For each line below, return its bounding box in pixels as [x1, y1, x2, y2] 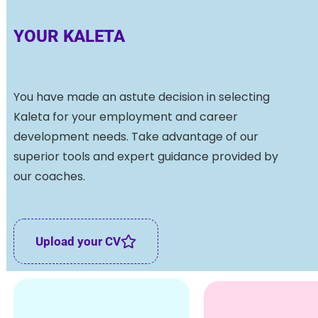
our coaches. [13, 168, 85, 185]
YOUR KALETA [13, 26, 125, 47]
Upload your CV [35, 234, 121, 248]
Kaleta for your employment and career [13, 109, 238, 126]
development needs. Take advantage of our [13, 128, 258, 146]
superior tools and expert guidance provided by [13, 148, 278, 165]
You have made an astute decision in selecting [13, 89, 270, 106]
